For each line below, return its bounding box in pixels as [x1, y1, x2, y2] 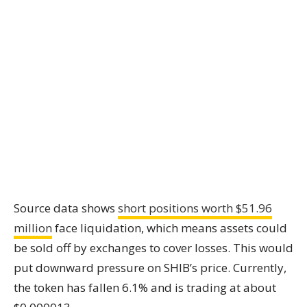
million [14, 220, 52, 236]
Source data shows [14, 200, 118, 216]
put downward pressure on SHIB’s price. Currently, [14, 260, 286, 275]
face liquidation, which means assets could [52, 220, 287, 236]
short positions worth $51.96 [118, 200, 272, 216]
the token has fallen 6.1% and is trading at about [14, 280, 276, 295]
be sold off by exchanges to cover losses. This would [14, 240, 293, 256]
